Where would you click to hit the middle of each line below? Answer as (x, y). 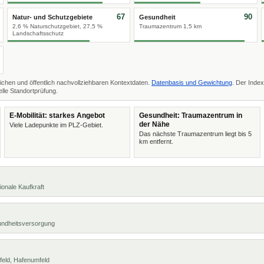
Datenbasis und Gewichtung (192, 82)
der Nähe (154, 124)
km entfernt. (156, 141)
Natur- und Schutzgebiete (52, 17)
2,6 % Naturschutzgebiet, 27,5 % (57, 26)
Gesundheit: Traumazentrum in (191, 115)
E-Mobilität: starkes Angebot (57, 115)
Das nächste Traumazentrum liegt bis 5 (195, 134)
